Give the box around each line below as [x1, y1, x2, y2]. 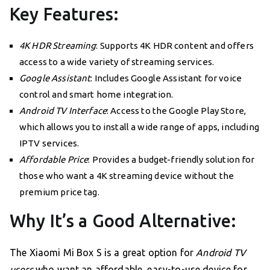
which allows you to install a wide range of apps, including [19, 122, 259, 133]
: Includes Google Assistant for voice [90, 73, 242, 84]
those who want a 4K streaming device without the [19, 171, 234, 181]
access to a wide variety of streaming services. [19, 57, 215, 67]
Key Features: [10, 4, 119, 24]
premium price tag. [19, 187, 99, 198]
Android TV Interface [19, 105, 107, 116]
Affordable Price [19, 154, 89, 165]
